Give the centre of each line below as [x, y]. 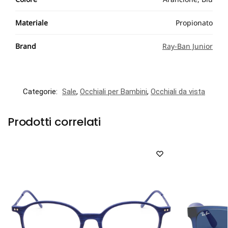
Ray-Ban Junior [188, 46]
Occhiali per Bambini [113, 92]
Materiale [32, 23]
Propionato [194, 23]
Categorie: [41, 92]
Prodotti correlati [54, 122]
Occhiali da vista [178, 92]
